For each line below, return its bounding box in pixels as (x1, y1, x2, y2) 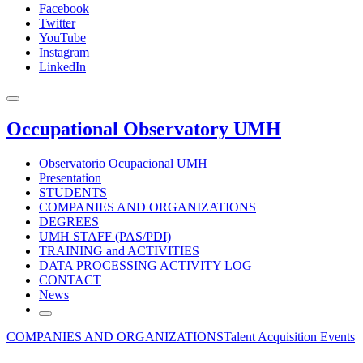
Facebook (39, 2, 89, 15)
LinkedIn (39, 60, 86, 74)
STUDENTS (39, 185, 107, 199)
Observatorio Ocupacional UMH (39, 156, 207, 170)
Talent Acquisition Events (224, 329, 355, 344)
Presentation (39, 170, 101, 185)
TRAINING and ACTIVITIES (39, 243, 199, 258)
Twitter (39, 16, 75, 30)
